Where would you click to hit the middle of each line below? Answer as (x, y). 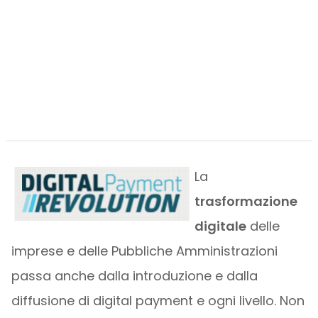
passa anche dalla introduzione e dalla (134, 276)
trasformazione (246, 201)
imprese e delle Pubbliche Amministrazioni (144, 251)
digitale (220, 226)
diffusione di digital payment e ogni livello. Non (158, 301)
